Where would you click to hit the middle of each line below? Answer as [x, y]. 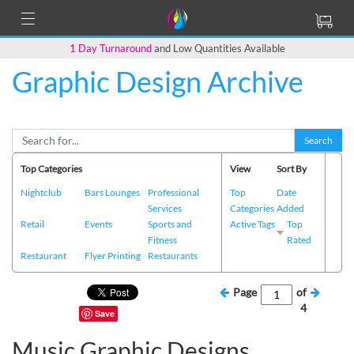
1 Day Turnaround [110, 48]
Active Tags [252, 224]
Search [318, 140]
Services [165, 208]
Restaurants [173, 255]
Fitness [163, 239]
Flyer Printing [112, 255]
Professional [174, 192]
